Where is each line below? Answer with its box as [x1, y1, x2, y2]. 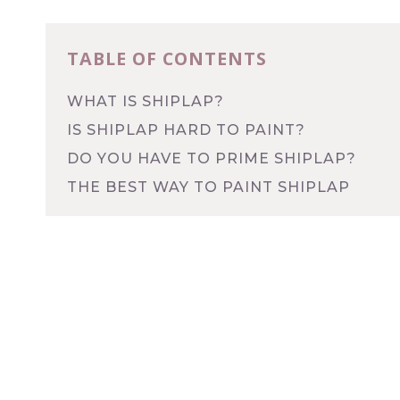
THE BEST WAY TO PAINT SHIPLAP [67, 178, 350, 196]
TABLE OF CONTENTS [67, 46, 267, 71]
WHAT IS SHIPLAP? [67, 92, 224, 110]
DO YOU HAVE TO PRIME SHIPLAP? [67, 149, 356, 167]
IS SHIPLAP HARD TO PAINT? [67, 121, 305, 138]
